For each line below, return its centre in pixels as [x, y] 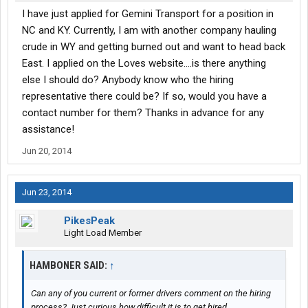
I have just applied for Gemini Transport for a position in [148, 14]
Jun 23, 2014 [47, 192]
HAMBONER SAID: [69, 266]
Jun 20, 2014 [47, 151]
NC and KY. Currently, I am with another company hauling [149, 31]
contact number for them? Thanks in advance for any [143, 113]
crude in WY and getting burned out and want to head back [154, 47]
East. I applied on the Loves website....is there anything [144, 64]
